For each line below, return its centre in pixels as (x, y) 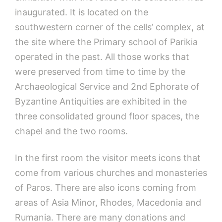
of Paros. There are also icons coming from (106, 187)
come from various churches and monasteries (111, 172)
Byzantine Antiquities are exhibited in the (101, 101)
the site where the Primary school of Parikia (106, 42)
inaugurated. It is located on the (82, 12)
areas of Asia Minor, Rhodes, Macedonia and (108, 202)
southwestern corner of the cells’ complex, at (110, 27)
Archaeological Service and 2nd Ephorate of (107, 86)
